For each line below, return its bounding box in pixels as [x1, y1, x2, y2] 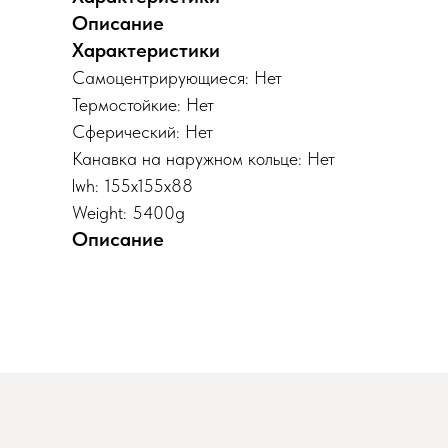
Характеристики [72, 38, 220, 62]
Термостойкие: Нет [72, 94, 214, 115]
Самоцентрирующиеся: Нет [72, 67, 282, 88]
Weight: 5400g [72, 202, 185, 223]
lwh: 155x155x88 [72, 175, 193, 196]
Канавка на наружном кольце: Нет [72, 148, 335, 169]
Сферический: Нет [72, 121, 213, 142]
